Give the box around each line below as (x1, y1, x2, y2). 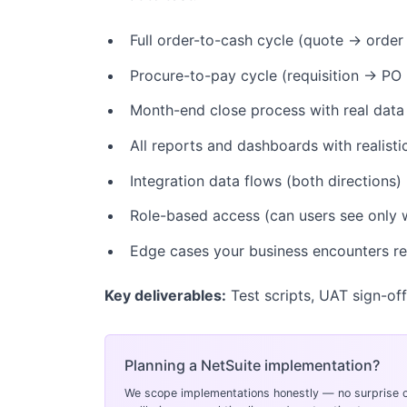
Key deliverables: (104, 286, 226, 305)
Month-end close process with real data (130, 101, 405, 120)
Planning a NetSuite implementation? (124, 356, 381, 375)
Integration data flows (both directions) (130, 171, 402, 190)
